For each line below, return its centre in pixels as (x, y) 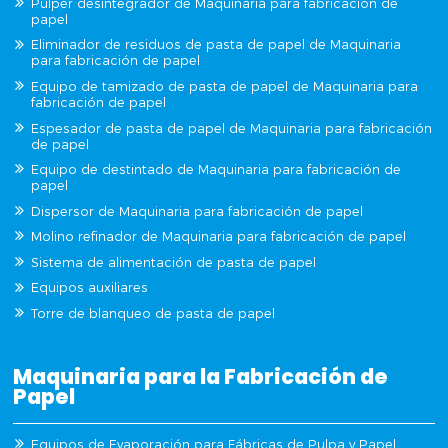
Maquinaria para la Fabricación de (201, 376)
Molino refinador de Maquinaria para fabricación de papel (219, 237)
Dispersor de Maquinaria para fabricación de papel (197, 211)
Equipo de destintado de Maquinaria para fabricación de (216, 170)
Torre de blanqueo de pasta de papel (153, 314)
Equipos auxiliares (90, 288)
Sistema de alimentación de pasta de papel (174, 262)
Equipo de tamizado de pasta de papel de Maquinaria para (225, 86)
